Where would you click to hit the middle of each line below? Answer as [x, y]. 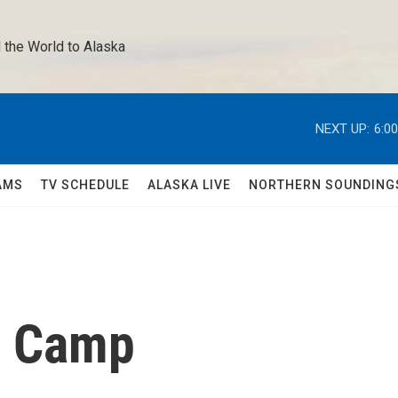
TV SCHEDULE [85, 185]
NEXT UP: [342, 128]
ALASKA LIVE [189, 185]
